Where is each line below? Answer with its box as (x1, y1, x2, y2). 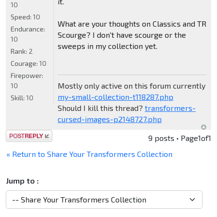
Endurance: (11, 25, 45, 33)
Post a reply (6, 131, 48, 140)
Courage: (11, 59, 39, 68)
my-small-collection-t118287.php (57, 92, 173, 102)
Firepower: (11, 71, 43, 80)
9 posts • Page (148, 133, 198, 143)
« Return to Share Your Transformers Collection (6, 149, 172, 159)
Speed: (11, 13, 33, 21)
